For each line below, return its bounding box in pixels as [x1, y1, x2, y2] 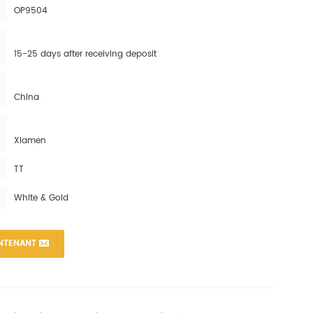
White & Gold [14, 191, 69, 205]
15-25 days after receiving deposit [14, 48, 157, 61]
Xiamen [14, 134, 47, 147]
